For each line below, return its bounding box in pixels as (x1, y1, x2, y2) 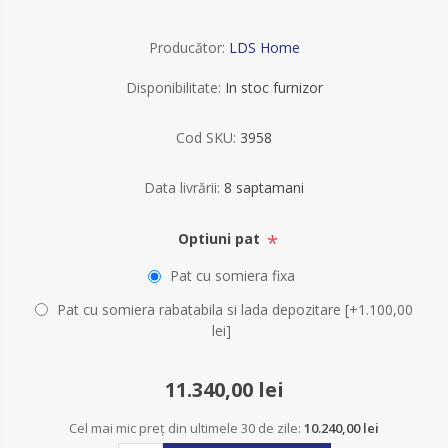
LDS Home (228, 38, 300, 57)
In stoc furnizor (224, 78, 323, 97)
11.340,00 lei (164, 375, 284, 403)
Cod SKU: (176, 128, 236, 147)
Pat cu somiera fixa (170, 266, 295, 286)
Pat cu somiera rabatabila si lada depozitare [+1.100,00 (57, 299, 413, 319)
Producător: (148, 38, 225, 57)
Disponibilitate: (125, 78, 221, 97)
